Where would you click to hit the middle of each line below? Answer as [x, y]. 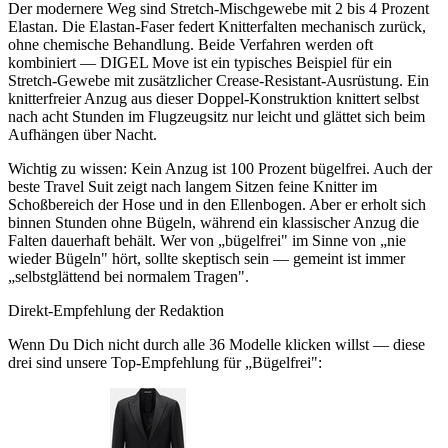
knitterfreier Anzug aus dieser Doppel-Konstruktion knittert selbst [213, 98]
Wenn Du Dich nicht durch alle [108, 344]
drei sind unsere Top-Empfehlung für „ [130, 362]
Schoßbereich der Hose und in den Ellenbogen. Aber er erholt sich [217, 204]
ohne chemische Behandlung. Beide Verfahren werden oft [190, 44]
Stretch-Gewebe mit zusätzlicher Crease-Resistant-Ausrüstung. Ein [218, 80]
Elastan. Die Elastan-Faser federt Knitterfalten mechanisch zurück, [217, 26]
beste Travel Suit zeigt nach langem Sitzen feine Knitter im [192, 186]
